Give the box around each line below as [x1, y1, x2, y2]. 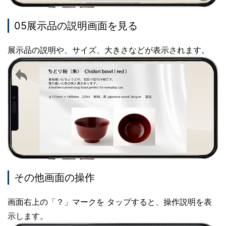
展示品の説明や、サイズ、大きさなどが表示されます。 [8, 45, 209, 55]
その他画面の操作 [14, 172, 95, 184]
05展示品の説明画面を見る [14, 20, 138, 32]
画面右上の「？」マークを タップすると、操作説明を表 [8, 197, 212, 207]
